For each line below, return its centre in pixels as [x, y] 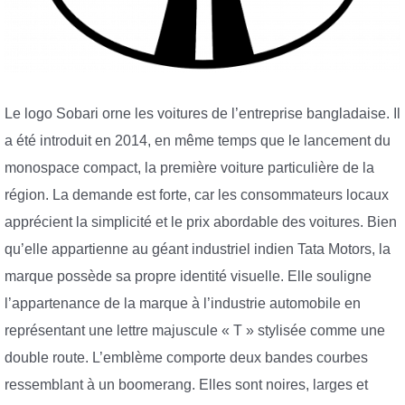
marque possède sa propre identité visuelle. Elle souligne [188, 277]
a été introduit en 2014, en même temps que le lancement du [198, 141]
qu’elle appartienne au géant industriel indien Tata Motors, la [198, 250]
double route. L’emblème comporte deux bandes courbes [186, 358]
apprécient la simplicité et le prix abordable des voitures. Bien [201, 222]
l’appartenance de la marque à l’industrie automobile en [183, 304]
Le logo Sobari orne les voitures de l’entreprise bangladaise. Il [202, 114]
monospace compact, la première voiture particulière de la [189, 168]
